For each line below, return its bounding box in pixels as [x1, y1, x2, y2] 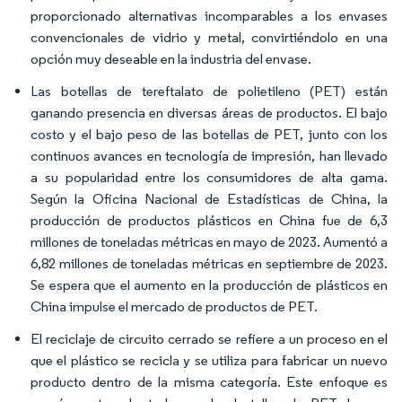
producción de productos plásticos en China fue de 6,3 [31, 212, 388, 229]
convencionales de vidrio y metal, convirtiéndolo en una [31, 29, 388, 46]
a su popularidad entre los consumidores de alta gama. [31, 169, 388, 186]
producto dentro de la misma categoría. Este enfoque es [31, 373, 388, 390]
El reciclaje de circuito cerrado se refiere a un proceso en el [31, 330, 388, 347]
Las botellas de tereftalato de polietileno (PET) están [31, 83, 388, 100]
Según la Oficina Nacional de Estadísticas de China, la [31, 190, 388, 207]
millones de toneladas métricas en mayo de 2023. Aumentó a [31, 233, 388, 250]
